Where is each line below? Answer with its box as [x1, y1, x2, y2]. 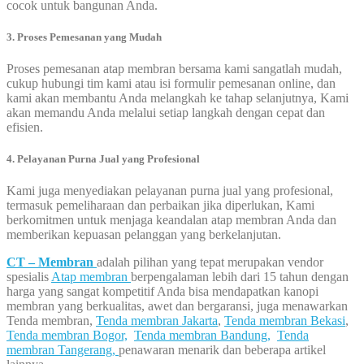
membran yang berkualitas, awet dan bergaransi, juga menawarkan [6, 299, 348, 314]
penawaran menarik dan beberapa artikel [119, 343, 326, 357]
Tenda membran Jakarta [96, 314, 218, 328]
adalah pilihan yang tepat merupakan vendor [97, 255, 323, 270]
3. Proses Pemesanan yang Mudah [6, 30, 162, 43]
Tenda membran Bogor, [6, 328, 128, 343]
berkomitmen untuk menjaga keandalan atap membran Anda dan [6, 213, 336, 227]
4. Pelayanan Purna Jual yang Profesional [6, 153, 200, 166]
